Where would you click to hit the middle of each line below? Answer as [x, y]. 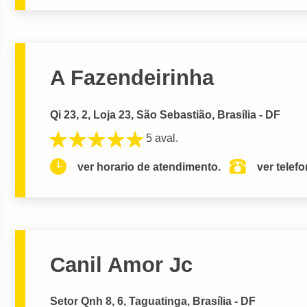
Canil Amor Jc [122, 265]
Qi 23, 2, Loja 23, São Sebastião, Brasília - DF [165, 114]
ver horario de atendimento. [149, 167]
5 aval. [162, 138]
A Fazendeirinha [132, 78]
